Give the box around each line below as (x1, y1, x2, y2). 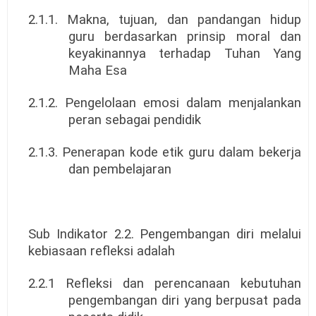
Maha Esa (68, 63, 127, 79)
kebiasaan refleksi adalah (28, 243, 175, 260)
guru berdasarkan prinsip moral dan (68, 29, 301, 45)
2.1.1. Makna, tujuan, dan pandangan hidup (28, 12, 301, 28)
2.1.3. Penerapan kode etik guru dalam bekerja (28, 145, 301, 161)
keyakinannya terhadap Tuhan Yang (68, 46, 301, 62)
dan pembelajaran (68, 162, 171, 178)
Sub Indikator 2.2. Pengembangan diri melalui (28, 226, 301, 243)
